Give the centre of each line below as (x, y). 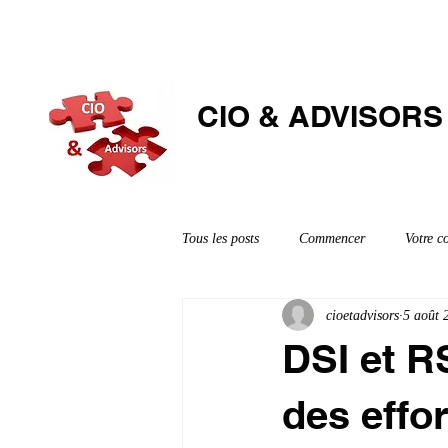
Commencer (332, 238)
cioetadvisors (362, 315)
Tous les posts (220, 238)
